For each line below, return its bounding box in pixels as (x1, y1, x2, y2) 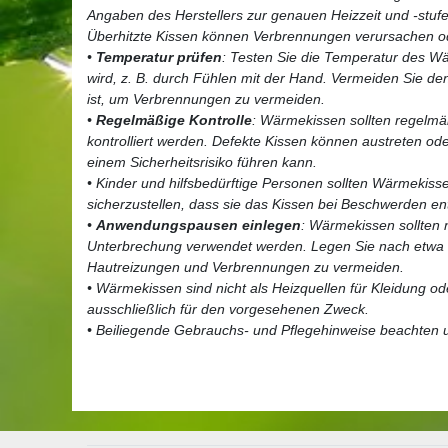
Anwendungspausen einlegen (96, 216, 301, 233)
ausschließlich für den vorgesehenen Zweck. (87, 300, 369, 317)
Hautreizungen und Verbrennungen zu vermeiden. (87, 258, 404, 275)
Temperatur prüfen (96, 48, 222, 65)
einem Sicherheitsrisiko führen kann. (87, 153, 317, 170)
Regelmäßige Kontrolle (96, 111, 252, 128)
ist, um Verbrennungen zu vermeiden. (87, 90, 325, 107)
